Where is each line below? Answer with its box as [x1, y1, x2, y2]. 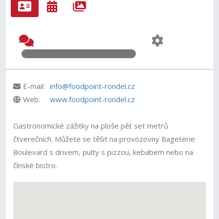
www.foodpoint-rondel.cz [50, 94, 135, 104]
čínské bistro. [13, 160, 58, 170]
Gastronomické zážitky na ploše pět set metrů [13, 121, 169, 131]
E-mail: [23, 81, 45, 91]
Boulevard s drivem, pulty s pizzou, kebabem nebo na [13, 147, 194, 157]
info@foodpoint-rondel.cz [50, 81, 135, 91]
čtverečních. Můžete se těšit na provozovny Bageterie [13, 134, 196, 144]
